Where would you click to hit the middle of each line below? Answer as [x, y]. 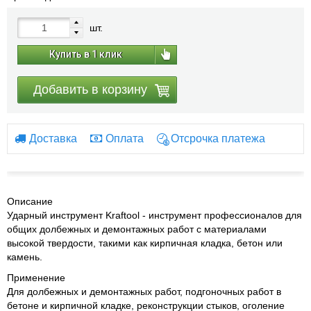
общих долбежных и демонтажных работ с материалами [137, 229]
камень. [25, 257]
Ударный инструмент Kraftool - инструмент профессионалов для [154, 216]
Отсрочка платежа [218, 139]
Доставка [53, 139]
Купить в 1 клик [86, 54]
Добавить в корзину [90, 90]
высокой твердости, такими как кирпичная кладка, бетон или [145, 243]
